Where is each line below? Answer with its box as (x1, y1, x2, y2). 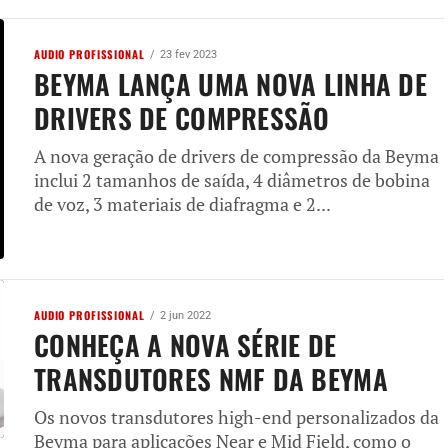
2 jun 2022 (159, 308, 211, 322)
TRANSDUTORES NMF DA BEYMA (34, 358, 388, 399)
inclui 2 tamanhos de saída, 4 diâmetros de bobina (34, 168, 430, 192)
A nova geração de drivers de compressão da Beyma (34, 144, 439, 168)
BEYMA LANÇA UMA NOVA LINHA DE (34, 63, 427, 104)
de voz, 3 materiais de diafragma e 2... (34, 192, 331, 216)
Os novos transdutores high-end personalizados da (34, 405, 439, 429)
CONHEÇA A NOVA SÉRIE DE (34, 324, 337, 365)
